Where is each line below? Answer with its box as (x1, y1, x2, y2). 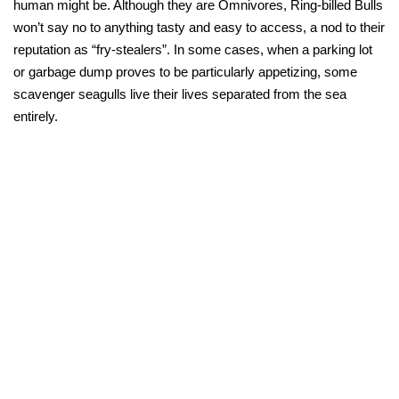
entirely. (13, 109, 58, 125)
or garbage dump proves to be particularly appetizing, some (13, 64, 357, 80)
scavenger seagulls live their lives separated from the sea (13, 86, 346, 102)
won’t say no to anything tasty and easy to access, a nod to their (13, 20, 385, 36)
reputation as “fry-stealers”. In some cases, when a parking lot (13, 42, 372, 58)
